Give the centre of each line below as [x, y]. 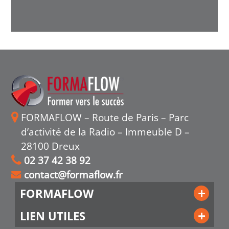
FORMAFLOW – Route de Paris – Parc [105, 117]
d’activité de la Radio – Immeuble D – [106, 131]
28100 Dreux [51, 146]
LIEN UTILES [52, 215]
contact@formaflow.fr [74, 174]
